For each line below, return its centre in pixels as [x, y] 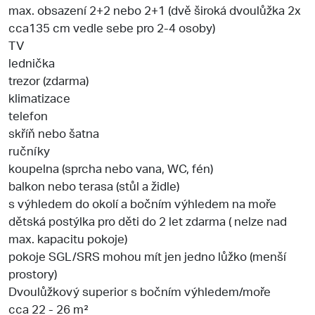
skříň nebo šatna [54, 133]
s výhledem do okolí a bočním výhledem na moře [142, 203]
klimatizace [39, 97]
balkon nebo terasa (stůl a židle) [94, 185]
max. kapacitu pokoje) [68, 238]
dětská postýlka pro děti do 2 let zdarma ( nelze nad [148, 220]
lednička [32, 62]
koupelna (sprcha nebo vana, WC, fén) [111, 168]
